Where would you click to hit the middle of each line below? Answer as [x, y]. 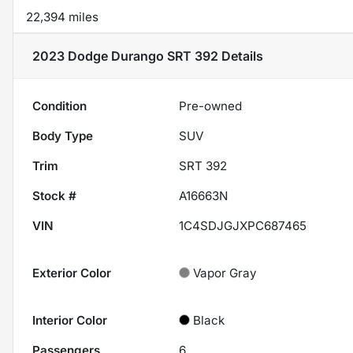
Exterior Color [72, 273]
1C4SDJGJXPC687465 [243, 226]
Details [241, 56]
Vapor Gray [225, 273]
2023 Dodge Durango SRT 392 [125, 56]
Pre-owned [211, 106]
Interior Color [70, 321]
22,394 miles [62, 17]
